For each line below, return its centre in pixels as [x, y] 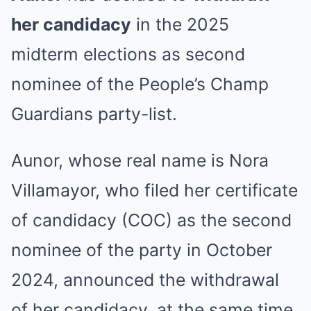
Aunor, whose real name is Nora [140, 161]
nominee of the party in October [142, 250]
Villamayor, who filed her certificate [154, 191]
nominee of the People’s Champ [140, 84]
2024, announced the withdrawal [145, 280]
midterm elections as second [128, 54]
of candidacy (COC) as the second [151, 220]
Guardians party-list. [94, 114]
